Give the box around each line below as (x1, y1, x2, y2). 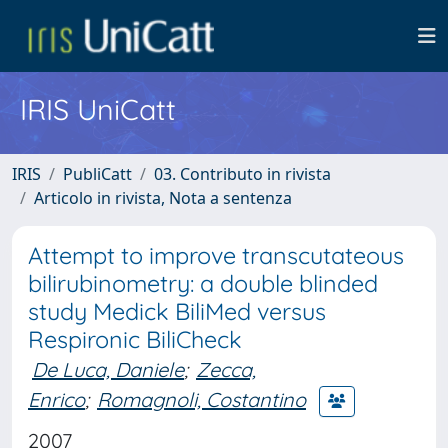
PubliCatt (63, 163, 132, 185)
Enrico (28, 386, 85, 412)
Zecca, (196, 357, 256, 382)
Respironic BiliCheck (28, 325, 242, 354)
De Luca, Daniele (32, 357, 184, 382)
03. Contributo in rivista (154, 163, 331, 185)
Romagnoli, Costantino (97, 386, 306, 412)
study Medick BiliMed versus (28, 297, 326, 326)
